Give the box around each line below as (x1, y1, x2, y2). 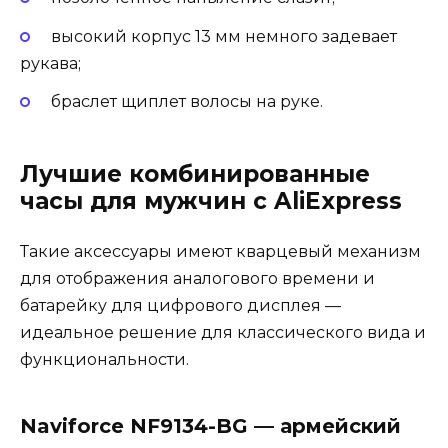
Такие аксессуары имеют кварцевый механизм (20, 241, 421, 261)
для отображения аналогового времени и (20, 268, 375, 288)
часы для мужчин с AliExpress (20, 186, 402, 215)
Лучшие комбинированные (20, 159, 370, 188)
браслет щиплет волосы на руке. (50, 91, 323, 111)
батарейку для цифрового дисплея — (20, 295, 341, 315)
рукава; (20, 53, 81, 73)
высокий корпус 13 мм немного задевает (50, 26, 397, 46)
